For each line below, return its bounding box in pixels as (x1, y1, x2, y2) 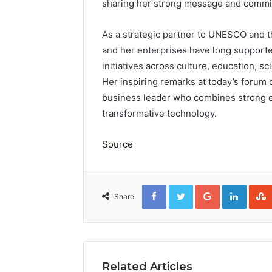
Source (102, 138, 133, 150)
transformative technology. (102, 107, 217, 119)
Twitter (192, 182, 219, 192)
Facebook (165, 182, 203, 192)
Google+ (219, 182, 252, 192)
